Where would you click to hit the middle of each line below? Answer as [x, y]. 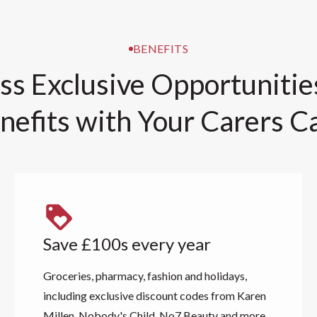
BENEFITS [161, 48]
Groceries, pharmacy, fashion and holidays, [145, 276]
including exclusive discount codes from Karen [154, 295]
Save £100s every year [127, 244]
